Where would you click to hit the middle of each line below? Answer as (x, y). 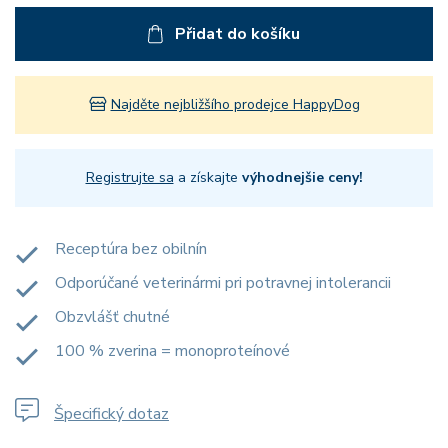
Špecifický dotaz (111, 414)
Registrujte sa (129, 177)
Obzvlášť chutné (112, 317)
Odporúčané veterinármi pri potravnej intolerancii (223, 283)
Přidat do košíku (237, 34)
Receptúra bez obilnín (131, 249)
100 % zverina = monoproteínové (172, 351)
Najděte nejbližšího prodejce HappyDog (235, 104)
